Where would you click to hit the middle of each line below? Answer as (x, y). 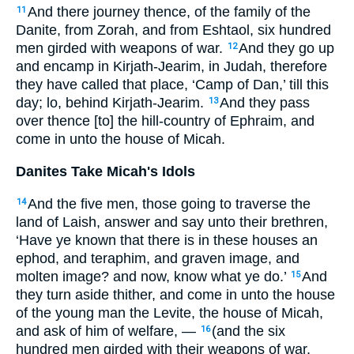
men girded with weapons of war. (121, 49)
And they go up (286, 49)
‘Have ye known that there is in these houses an (167, 240)
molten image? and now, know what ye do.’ (153, 276)
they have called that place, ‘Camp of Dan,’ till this (172, 85)
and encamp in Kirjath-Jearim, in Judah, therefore (171, 67)
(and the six (249, 331)
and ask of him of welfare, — (108, 331)
